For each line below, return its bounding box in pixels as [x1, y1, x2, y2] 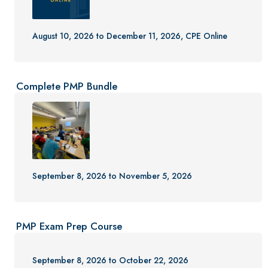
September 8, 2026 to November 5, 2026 [32, 169, 193, 182]
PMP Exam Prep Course [16, 218, 123, 233]
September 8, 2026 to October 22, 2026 [32, 254, 189, 266]
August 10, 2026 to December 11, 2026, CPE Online [32, 29, 228, 42]
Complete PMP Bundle [16, 78, 118, 93]
